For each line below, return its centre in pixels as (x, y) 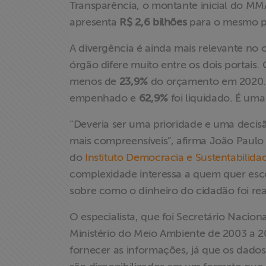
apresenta (95, 22)
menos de (94, 81)
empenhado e (104, 98)
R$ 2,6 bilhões (153, 22)
